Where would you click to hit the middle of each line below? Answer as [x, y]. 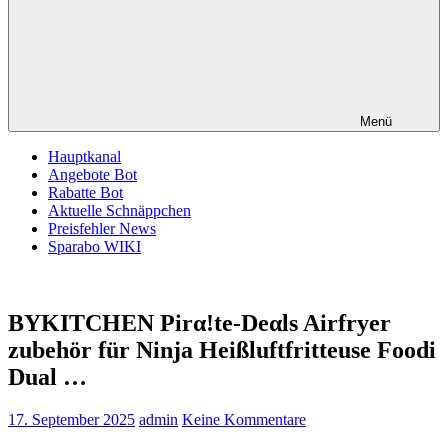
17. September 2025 [71, 419]
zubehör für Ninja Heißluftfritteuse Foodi [222, 349]
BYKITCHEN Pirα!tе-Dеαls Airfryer [199, 322]
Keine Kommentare [244, 419]
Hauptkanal [84, 156]
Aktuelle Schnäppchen [119, 210]
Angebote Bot [92, 174]
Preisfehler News [102, 228]
